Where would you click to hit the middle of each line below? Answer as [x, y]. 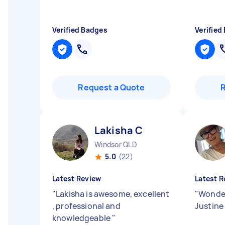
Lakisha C [119, 130]
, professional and [86, 206]
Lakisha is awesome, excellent [113, 194]
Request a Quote [111, 87]
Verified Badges [80, 30]
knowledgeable [82, 218]
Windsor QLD [116, 144]
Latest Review [77, 179]
